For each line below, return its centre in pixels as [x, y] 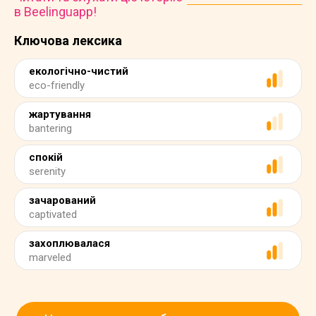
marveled [50, 257]
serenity [47, 171]
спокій [46, 157]
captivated [53, 214]
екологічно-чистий [79, 71]
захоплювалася [69, 243]
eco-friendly [57, 85]
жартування [60, 114]
